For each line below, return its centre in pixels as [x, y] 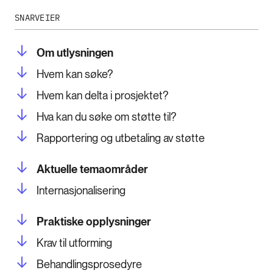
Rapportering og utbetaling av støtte [122, 138]
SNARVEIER [37, 18]
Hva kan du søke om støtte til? [106, 117]
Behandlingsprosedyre [89, 264]
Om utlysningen [75, 53]
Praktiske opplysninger [94, 222]
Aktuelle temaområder [92, 169]
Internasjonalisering [81, 191]
